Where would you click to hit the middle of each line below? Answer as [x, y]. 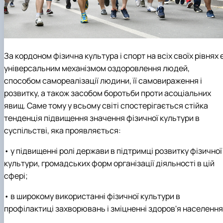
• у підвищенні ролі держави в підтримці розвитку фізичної [113, 151]
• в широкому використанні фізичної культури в [92, 196]
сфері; [16, 175]
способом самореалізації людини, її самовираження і [103, 80]
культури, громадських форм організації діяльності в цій [109, 163]
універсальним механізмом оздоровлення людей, [97, 68]
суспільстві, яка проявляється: [62, 130]
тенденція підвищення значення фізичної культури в [102, 118]
